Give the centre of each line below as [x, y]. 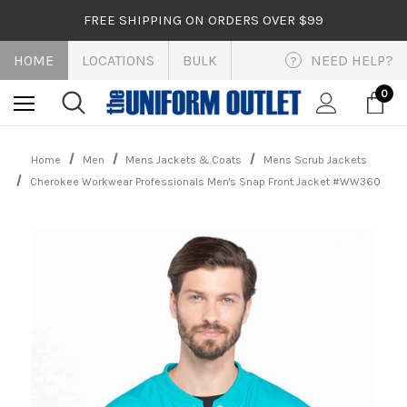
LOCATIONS [118, 60]
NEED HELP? [352, 60]
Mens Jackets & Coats [184, 160]
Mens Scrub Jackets [315, 160]
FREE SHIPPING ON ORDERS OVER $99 [203, 20]
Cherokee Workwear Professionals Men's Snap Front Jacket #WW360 [205, 182]
